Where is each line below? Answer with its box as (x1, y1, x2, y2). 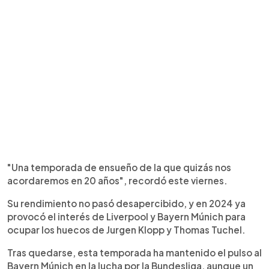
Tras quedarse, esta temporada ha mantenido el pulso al (7, 246, 262, 258)
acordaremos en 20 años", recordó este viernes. (7, 174, 228, 186)
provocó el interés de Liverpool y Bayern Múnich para (7, 210, 246, 222)
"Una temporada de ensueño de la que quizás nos (7, 161, 231, 173)
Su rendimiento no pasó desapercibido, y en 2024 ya (7, 197, 246, 209)
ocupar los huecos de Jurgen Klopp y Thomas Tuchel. (7, 223, 246, 235)
